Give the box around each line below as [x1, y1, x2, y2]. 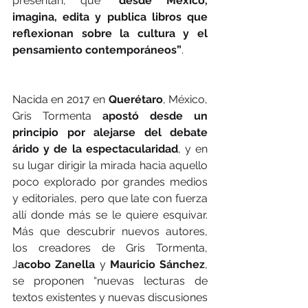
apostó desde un [102, 109, 208, 123]
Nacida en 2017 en [12, 93, 109, 107]
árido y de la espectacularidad [12, 142, 178, 156]
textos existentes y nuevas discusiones [12, 291, 208, 305]
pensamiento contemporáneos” [12, 43, 181, 57]
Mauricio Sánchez [109, 258, 205, 272]
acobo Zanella [18, 258, 96, 272]
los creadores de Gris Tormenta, [12, 241, 208, 255]
